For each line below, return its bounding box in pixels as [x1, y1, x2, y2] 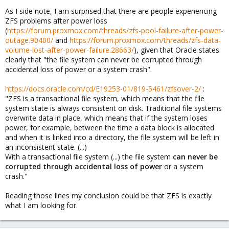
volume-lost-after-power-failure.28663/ [5, 45, 134, 55]
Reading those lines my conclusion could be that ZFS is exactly [5, 191, 212, 200]
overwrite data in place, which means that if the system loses [5, 113, 208, 123]
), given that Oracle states [134, 45, 219, 55]
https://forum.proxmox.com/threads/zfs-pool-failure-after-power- [7, 26, 223, 35]
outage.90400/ [5, 35, 53, 45]
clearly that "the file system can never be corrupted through [5, 55, 202, 64]
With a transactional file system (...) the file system [5, 152, 173, 162]
